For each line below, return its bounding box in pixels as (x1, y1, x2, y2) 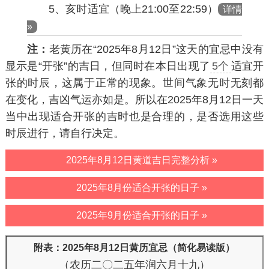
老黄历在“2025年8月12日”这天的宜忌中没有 (49, 43, 264, 56)
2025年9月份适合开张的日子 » (76, 210, 207, 221)
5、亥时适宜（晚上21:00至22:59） (48, 3, 218, 16)
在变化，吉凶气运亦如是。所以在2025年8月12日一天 (5, 94, 264, 106)
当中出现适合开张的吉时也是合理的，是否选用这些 (5, 110, 264, 123)
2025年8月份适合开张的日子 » (76, 183, 207, 193)
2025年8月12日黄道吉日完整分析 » (65, 155, 217, 166)
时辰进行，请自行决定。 (5, 127, 124, 140)
